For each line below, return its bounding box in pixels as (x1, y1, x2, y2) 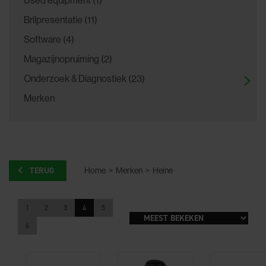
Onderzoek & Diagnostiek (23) (24, 72, 145, 84)
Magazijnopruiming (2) (24, 52, 112, 65)
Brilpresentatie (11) (24, 13, 97, 26)
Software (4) (24, 33, 74, 45)
